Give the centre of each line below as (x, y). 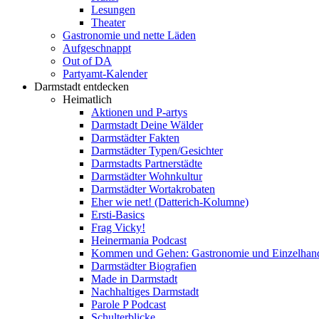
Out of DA (87, 61)
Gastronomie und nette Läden (129, 35)
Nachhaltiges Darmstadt (145, 292)
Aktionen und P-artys (139, 112)
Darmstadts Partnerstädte (147, 163)
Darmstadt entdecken (82, 87)
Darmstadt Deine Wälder (147, 125)
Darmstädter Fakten (135, 138)
